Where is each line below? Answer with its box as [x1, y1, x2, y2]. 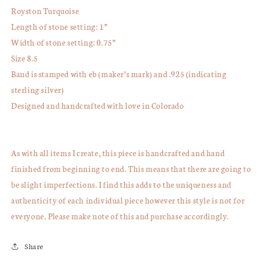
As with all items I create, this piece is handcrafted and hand [11, 147, 225, 159]
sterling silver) [11, 84, 64, 96]
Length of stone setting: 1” [11, 21, 108, 33]
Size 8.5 [11, 53, 38, 64]
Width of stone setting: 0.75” [11, 37, 116, 49]
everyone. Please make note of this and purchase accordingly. [11, 211, 230, 222]
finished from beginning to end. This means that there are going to [11, 163, 251, 175]
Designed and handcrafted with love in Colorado [11, 100, 184, 112]
